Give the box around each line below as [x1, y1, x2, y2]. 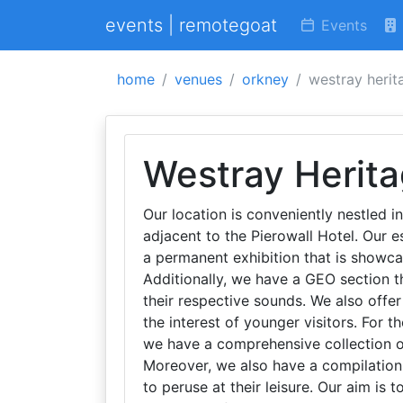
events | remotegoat [105, 14, 277, 36]
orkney [242, 70, 289, 88]
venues [175, 70, 222, 88]
